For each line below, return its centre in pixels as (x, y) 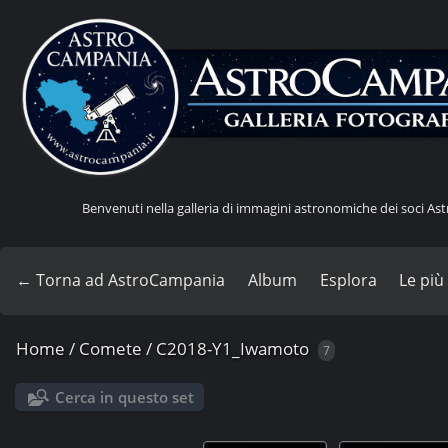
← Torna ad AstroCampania (120, 280)
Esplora (348, 280)
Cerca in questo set (125, 397)
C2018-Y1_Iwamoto (232, 349)
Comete (110, 349)
